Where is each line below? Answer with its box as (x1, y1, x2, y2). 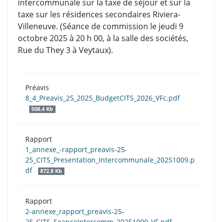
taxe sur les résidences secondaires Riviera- (18, 9, 180, 20)
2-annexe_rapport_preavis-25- (25, 207, 124, 217)
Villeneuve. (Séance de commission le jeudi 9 (18, 21, 183, 32)
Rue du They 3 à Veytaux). (18, 45, 113, 56)
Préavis (25, 83, 49, 93)
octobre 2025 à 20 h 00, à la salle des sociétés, (18, 33, 188, 44)
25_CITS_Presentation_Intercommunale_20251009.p (25, 155, 195, 165)
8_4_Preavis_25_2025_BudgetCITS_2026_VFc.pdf (25, 93, 180, 103)
